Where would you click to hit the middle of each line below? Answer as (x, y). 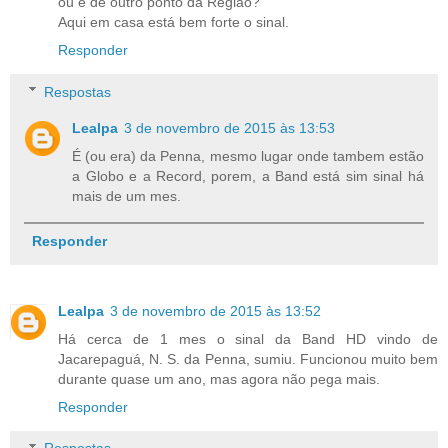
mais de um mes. (127, 195)
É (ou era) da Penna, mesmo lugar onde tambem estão (248, 155)
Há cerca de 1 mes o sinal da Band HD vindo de (248, 338)
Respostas (78, 91)
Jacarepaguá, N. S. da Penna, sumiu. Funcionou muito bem (248, 358)
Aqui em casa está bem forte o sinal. (173, 21)
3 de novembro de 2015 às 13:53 (230, 127)
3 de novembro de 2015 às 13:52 (215, 310)
